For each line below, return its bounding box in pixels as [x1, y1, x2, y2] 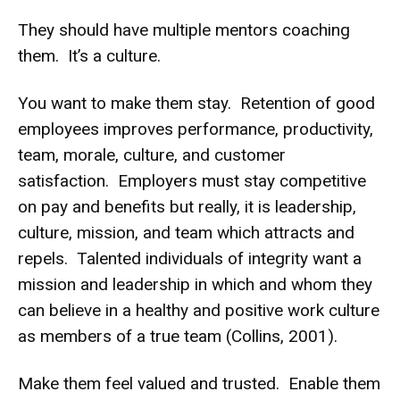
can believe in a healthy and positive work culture [18, 299, 379, 321]
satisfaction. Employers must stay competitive [18, 170, 366, 191]
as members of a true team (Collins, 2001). [18, 325, 337, 346]
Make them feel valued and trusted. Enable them [18, 372, 380, 394]
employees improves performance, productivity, [18, 118, 373, 139]
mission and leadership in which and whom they [18, 273, 372, 295]
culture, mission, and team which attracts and [18, 221, 354, 243]
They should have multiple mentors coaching [18, 19, 350, 40]
